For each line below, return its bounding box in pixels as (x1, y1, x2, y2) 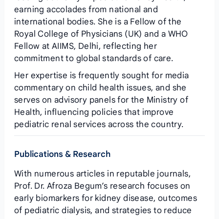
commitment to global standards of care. (14, 53, 174, 64)
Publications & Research (14, 149, 110, 159)
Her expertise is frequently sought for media (14, 70, 189, 81)
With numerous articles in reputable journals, (14, 169, 191, 179)
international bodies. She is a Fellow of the (14, 17, 182, 27)
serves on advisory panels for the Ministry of (14, 95, 188, 105)
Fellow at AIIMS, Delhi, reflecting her (14, 41, 157, 51)
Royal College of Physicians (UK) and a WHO (14, 29, 188, 39)
